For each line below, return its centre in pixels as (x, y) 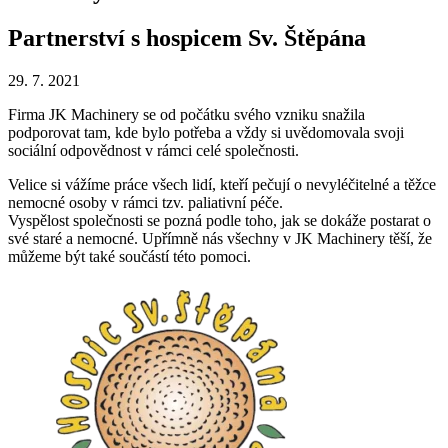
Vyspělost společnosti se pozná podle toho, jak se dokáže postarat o (219, 220)
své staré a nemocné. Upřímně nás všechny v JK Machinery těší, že (220, 238)
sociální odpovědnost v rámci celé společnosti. (153, 150)
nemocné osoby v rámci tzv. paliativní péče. (145, 202)
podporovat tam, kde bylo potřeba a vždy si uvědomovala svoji (206, 132)
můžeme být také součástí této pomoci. (129, 256)
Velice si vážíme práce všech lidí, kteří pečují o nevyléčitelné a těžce (222, 184)
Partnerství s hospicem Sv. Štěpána (187, 37)
